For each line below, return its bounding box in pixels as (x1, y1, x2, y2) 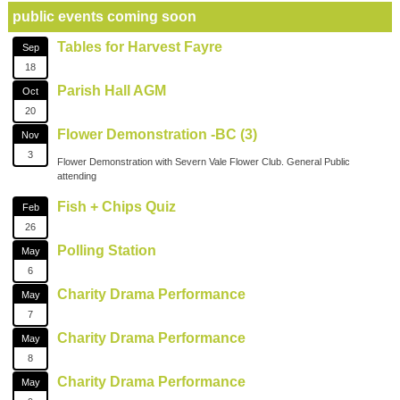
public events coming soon (12, 8, 197, 24)
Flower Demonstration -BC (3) (57, 126, 258, 142)
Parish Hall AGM (57, 82, 167, 98)
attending (57, 170, 97, 181)
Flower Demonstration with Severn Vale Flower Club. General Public (57, 155, 351, 167)
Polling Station (57, 242, 157, 258)
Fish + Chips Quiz (57, 198, 177, 214)
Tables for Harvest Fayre (57, 38, 223, 54)
